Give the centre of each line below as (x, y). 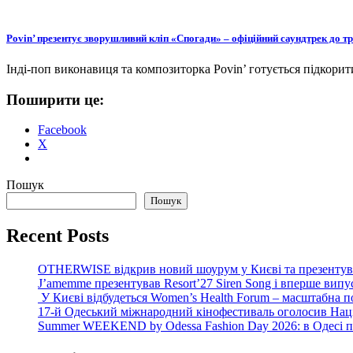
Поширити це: (55, 99)
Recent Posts (58, 236)
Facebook (62, 130)
